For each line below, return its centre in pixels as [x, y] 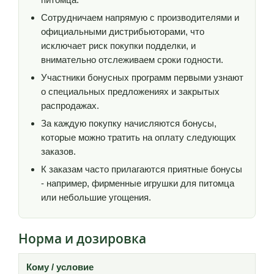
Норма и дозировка [82, 238]
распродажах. [70, 105]
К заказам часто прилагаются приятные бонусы [142, 169]
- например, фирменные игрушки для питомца [138, 183]
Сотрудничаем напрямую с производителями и [140, 17]
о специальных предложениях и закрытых [130, 91]
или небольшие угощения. [96, 197]
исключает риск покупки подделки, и [118, 45]
